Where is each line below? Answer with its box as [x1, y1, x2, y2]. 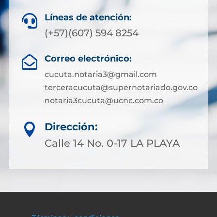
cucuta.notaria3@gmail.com [44, 69, 157, 79]
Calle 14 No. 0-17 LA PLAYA [45, 137, 180, 149]
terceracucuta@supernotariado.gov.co [44, 82, 198, 92]
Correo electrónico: [44, 53, 132, 64]
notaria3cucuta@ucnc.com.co [44, 95, 163, 105]
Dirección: [45, 120, 98, 133]
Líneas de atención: [45, 12, 132, 23]
